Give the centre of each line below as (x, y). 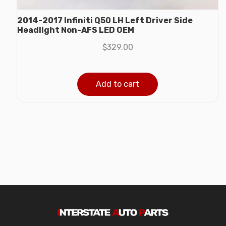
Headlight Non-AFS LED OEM (76, 30)
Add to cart (118, 84)
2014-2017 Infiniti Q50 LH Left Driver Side (105, 20)
